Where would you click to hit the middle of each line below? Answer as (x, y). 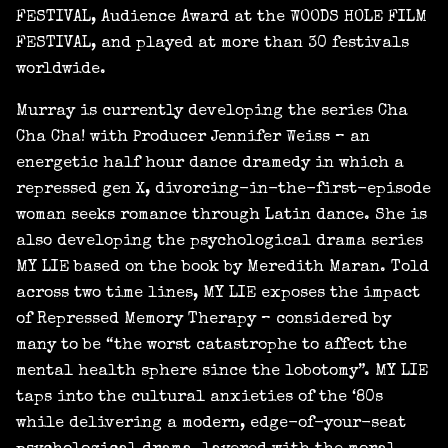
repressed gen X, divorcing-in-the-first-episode (223, 190)
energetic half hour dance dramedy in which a (210, 164)
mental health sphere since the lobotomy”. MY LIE (222, 372)
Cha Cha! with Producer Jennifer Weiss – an (193, 138)
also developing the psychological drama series (219, 242)
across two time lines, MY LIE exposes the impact (218, 294)
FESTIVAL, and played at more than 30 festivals (212, 44)
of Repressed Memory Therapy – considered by (203, 320)
